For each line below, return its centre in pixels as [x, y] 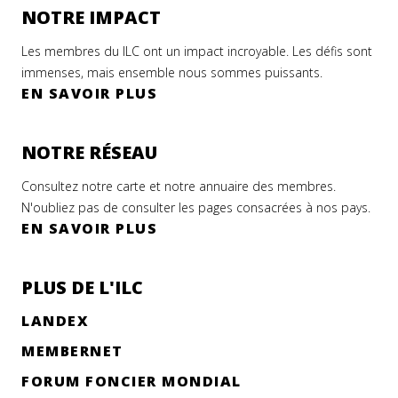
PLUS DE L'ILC [82, 288]
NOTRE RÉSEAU [89, 153]
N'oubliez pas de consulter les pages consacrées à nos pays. [196, 208]
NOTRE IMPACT [91, 18]
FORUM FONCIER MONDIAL [131, 382]
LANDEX [55, 321]
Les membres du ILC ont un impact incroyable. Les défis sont [197, 52]
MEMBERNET [72, 351]
